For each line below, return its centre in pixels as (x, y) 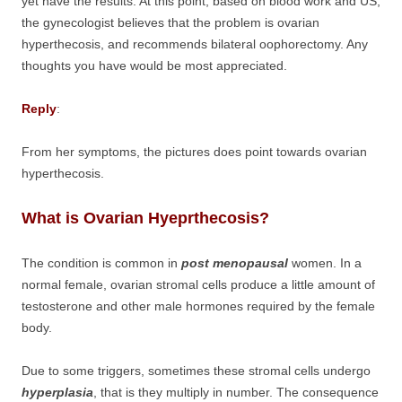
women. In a (327, 263)
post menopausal (233, 263)
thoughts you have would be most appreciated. (154, 66)
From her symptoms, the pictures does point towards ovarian (194, 152)
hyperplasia (57, 392)
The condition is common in (100, 263)
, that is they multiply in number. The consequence (236, 392)
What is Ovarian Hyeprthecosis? (145, 218)
